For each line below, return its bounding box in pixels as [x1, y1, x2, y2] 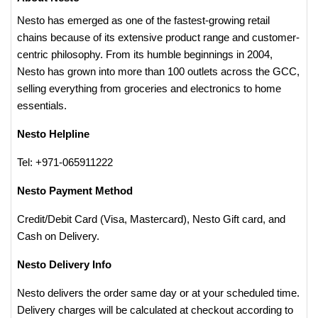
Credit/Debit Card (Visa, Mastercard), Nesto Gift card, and [17, 213, 285, 225]
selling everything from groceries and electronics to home [17, 82, 281, 94]
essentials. [17, 99, 70, 111]
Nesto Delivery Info [17, 258, 111, 270]
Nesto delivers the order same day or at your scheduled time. [17, 287, 300, 299]
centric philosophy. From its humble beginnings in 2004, [17, 48, 273, 60]
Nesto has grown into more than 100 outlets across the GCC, [17, 65, 300, 77]
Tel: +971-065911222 [17, 156, 113, 168]
